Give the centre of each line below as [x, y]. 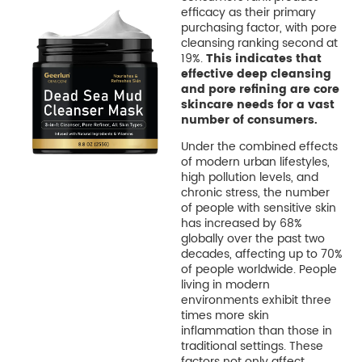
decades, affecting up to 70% [261, 254]
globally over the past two [253, 238]
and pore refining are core [260, 89]
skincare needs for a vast [257, 104]
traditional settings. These [252, 346]
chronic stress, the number [255, 192]
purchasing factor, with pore [259, 27]
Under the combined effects [259, 146]
